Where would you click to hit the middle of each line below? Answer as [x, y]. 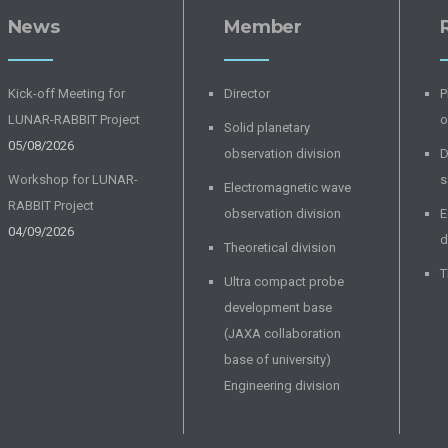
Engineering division [281, 386]
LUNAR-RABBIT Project [73, 120]
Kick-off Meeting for [66, 94]
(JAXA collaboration [282, 334]
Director [246, 94]
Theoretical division [279, 248]
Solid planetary [266, 128]
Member [262, 27]
